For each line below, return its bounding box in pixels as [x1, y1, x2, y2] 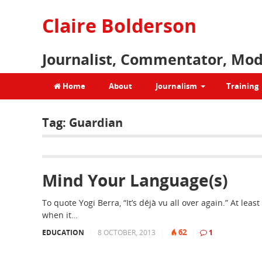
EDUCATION [42, 227, 84, 237]
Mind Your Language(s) [42, 169, 227, 191]
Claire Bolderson [42, 13, 196, 38]
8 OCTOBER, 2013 [98, 227, 156, 237]
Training [226, 81, 258, 91]
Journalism [156, 81, 197, 91]
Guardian [69, 115, 123, 130]
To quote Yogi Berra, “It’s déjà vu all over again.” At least [42, 197, 260, 208]
